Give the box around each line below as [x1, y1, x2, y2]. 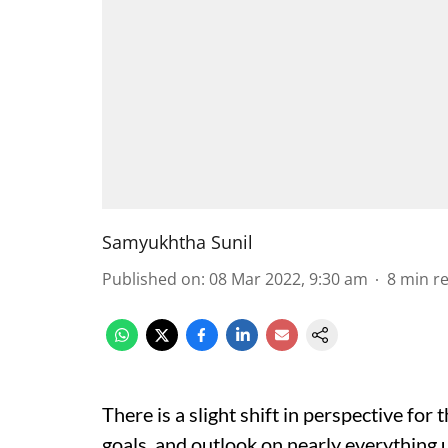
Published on [102, 268, 201, 290]
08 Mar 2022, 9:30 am [209, 268, 368, 290]
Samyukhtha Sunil [102, 230, 253, 254]
